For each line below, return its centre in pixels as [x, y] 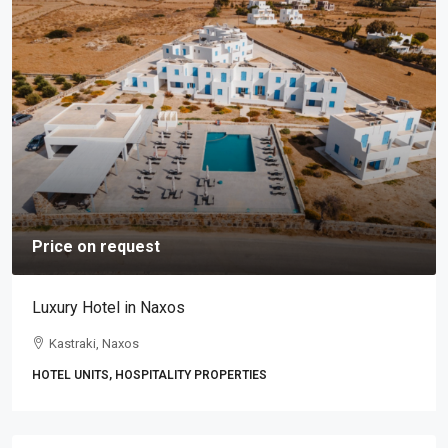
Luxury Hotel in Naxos [108, 307]
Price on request [96, 246]
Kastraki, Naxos [94, 343]
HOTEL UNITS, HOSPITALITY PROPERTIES [149, 375]
